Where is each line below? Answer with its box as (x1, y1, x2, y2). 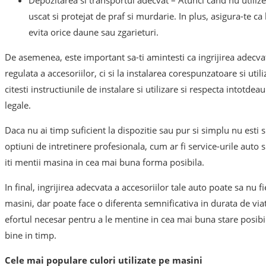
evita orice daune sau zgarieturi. (28, 26, 159, 39)
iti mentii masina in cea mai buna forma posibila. (5, 156, 204, 169)
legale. (5, 99, 31, 112)
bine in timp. (5, 229, 56, 242)
